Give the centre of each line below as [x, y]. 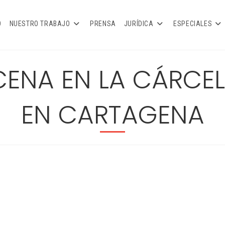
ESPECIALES [193, 24]
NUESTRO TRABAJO [40, 24]
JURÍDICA [139, 24]
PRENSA [103, 24]
